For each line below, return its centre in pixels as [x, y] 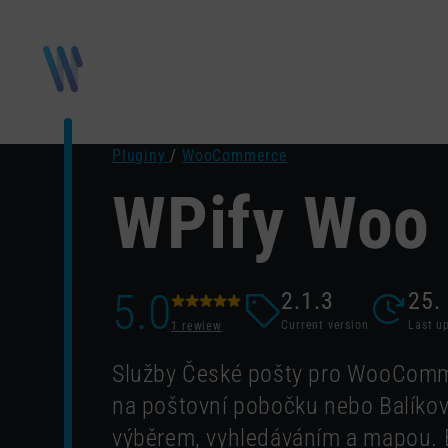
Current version [325, 325]
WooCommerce [235, 155]
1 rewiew [196, 326]
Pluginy [141, 155]
